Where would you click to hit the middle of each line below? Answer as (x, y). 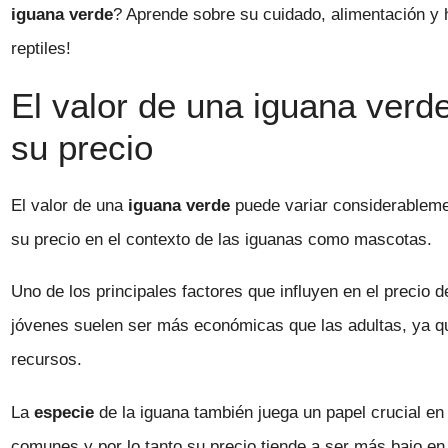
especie (64, 412)
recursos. (47, 360)
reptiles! (41, 48)
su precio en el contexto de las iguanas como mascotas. (222, 239)
